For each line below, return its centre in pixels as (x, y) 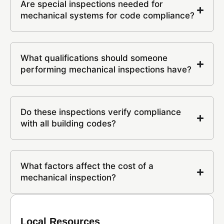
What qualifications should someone (94, 58)
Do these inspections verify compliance (101, 112)
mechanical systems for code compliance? (107, 15)
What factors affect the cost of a (87, 166)
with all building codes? (68, 123)
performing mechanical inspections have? (106, 69)
